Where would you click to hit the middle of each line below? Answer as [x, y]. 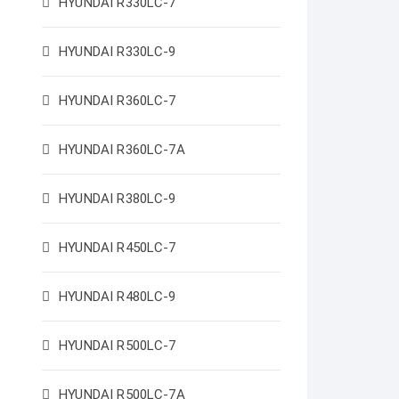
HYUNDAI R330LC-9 [118, 52]
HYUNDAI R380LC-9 [118, 199]
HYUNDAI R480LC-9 [118, 297]
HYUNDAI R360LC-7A [122, 150]
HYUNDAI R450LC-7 [118, 248]
